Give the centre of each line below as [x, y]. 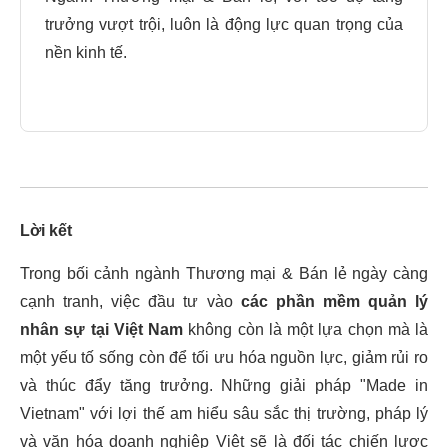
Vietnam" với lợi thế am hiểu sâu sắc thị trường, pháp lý [224, 413]
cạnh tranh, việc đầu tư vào [130, 301]
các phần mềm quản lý [334, 301]
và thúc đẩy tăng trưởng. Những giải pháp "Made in [224, 385]
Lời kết [46, 230]
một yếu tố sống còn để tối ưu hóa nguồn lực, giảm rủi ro [224, 357]
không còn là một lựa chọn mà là [305, 329]
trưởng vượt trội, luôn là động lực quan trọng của [224, 24]
